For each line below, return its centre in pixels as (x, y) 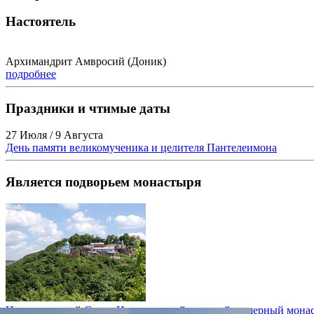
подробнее (31, 74)
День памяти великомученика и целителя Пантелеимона (141, 148)
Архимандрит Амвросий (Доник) (86, 61)
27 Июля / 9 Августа (54, 135)
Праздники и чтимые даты (88, 108)
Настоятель (41, 22)
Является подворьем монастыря (103, 182)
